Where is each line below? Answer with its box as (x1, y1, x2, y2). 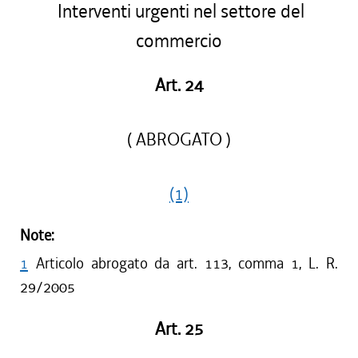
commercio (136, 29, 222, 54)
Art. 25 (154, 318, 204, 340)
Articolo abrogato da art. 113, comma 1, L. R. (36, 253, 338, 273)
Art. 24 (154, 74, 204, 97)
